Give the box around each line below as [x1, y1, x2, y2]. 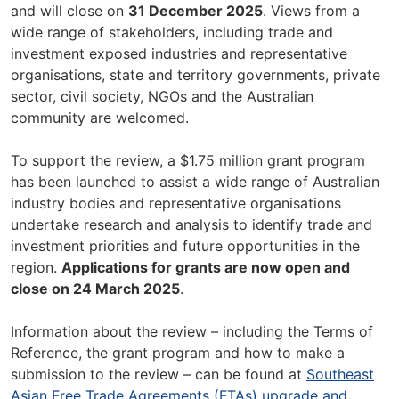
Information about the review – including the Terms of [11, 322, 373, 340]
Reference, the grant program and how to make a [11, 344, 345, 362]
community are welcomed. [11, 109, 189, 126]
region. [11, 258, 61, 276]
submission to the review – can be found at [11, 365, 306, 383]
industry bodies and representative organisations [11, 194, 341, 212]
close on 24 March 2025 [11, 280, 180, 297]
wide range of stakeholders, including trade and [11, 23, 333, 41]
